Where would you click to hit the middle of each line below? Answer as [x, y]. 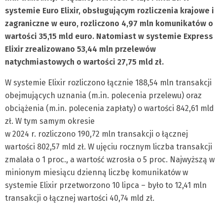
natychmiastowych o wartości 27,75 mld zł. [84, 62]
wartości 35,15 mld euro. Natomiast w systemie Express [109, 36]
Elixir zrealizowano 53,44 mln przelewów [80, 49]
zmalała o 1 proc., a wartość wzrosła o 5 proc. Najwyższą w [110, 160]
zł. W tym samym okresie [50, 121]
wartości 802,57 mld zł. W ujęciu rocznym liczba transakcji [109, 147]
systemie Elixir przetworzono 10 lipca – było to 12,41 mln [106, 185]
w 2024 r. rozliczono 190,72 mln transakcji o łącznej [96, 134]
